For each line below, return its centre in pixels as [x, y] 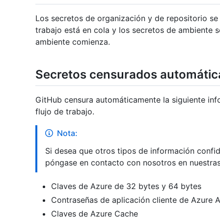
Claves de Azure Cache [95, 213]
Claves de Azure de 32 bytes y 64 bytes [126, 186]
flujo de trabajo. [65, 111]
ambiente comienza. [73, 41]
